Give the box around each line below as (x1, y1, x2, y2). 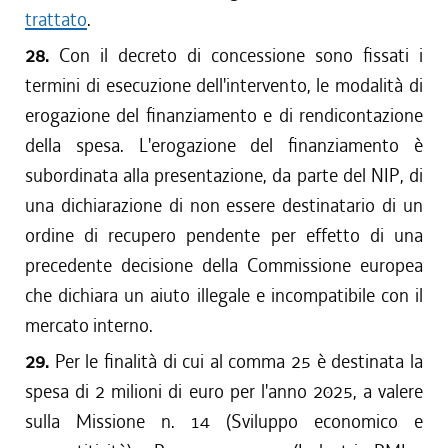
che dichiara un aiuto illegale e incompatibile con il (25, 283, 423, 308)
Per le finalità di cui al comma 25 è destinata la (54, 349, 424, 374)
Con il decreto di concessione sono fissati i (59, 43, 423, 68)
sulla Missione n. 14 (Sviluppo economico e (25, 409, 423, 434)
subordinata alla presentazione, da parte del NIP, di (25, 163, 423, 188)
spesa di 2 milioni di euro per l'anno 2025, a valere (25, 379, 423, 404)
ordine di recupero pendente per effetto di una (25, 223, 423, 248)
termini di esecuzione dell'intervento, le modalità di (25, 73, 423, 98)
